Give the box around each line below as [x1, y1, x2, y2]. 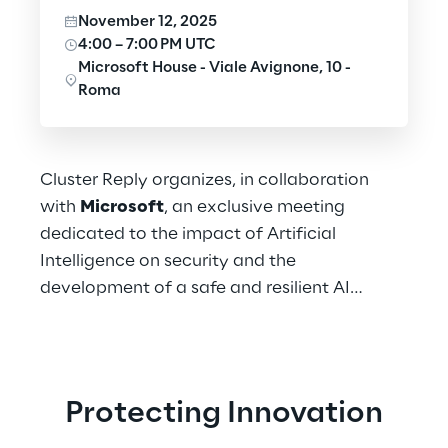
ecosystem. [40, 306, 134, 324]
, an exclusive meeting [164, 198, 345, 216]
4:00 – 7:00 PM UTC [78, 37, 216, 53]
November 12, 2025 [78, 14, 217, 30]
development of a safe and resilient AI [40, 279, 350, 297]
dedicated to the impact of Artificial [40, 225, 336, 243]
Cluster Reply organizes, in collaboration [40, 171, 369, 189]
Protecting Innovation [65, 398, 383, 430]
